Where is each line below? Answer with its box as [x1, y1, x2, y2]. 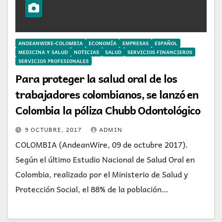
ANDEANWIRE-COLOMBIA [18, 39, 83, 47]
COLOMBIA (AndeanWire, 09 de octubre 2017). [15, 137, 188, 151]
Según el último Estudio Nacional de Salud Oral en [15, 152, 195, 166]
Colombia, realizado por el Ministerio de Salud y [15, 167, 188, 180]
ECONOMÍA [89, 39, 116, 47]
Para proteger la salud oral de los [15, 69, 177, 87]
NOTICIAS [74, 48, 99, 56]
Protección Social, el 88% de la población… [15, 182, 168, 195]
